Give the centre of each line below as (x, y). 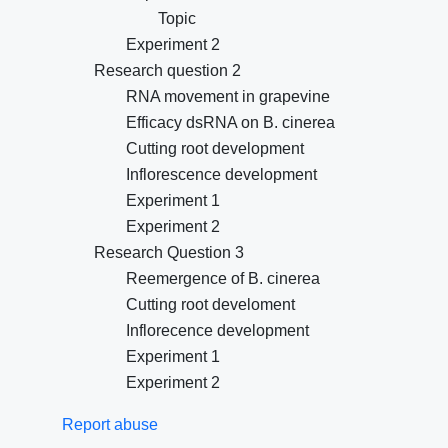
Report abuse (110, 424)
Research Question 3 (169, 252)
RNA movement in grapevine (228, 96)
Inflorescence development (221, 174)
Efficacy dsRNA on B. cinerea (230, 122)
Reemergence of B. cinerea (223, 278)
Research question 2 (167, 70)
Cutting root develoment (210, 304)
